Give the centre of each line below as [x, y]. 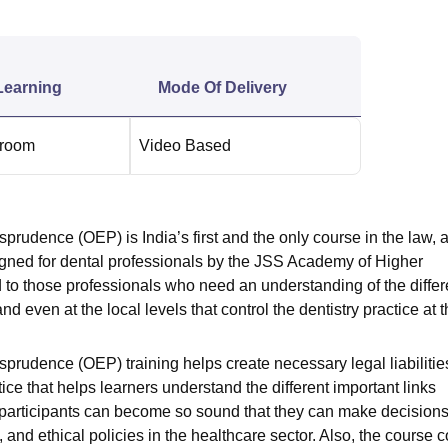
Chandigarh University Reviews [205, 24]
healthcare [228, 435]
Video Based [185, 145]
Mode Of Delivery [222, 87]
